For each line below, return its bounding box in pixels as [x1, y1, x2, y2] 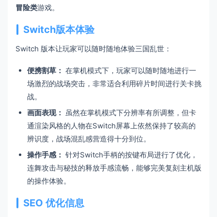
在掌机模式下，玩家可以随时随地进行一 [63, 66, 196, 76]
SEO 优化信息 [23, 197, 84, 209]
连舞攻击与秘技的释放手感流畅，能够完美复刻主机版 [27, 163, 201, 173]
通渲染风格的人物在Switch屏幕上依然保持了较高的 [27, 121, 196, 131]
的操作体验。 [27, 176, 71, 186]
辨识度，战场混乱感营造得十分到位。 [27, 134, 151, 144]
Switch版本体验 [23, 24, 94, 36]
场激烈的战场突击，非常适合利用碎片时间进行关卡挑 [27, 79, 201, 89]
